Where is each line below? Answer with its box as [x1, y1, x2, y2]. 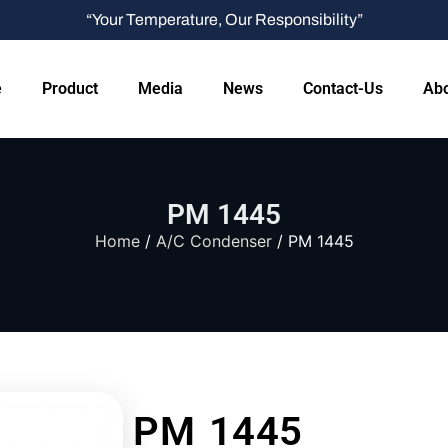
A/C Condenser [155, 231, 272, 251]
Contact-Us [303, 79, 383, 98]
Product [42, 79, 98, 98]
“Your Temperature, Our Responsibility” [85, 11, 363, 28]
